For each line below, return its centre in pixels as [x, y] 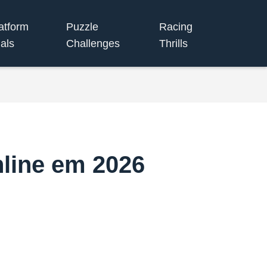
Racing [176, 27]
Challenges [93, 43]
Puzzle [83, 27]
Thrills [174, 43]
